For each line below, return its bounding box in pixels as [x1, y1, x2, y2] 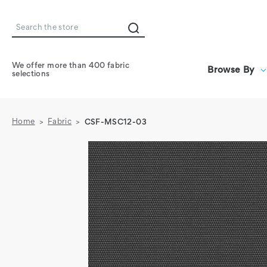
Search [16, 31, 47, 40]
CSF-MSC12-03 [84, 119, 147, 126]
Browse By [207, 66, 255, 74]
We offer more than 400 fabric [12, 62, 130, 70]
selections [12, 70, 50, 78]
